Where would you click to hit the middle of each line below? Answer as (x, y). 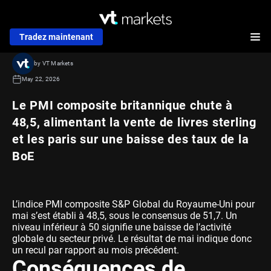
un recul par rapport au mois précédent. (96, 250)
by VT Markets (54, 63)
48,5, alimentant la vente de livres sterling (134, 122)
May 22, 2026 (41, 79)
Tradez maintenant (56, 37)
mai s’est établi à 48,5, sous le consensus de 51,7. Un (125, 215)
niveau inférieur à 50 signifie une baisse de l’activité (122, 227)
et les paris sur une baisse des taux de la (131, 139)
